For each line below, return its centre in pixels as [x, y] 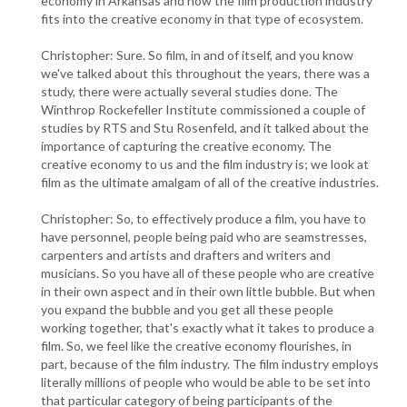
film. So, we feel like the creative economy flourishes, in [196, 345]
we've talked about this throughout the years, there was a [205, 73]
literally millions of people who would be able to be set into [206, 382]
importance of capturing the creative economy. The [186, 145]
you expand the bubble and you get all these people [187, 309]
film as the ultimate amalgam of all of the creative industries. [210, 182]
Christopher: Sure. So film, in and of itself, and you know [197, 55]
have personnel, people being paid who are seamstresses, [204, 236]
